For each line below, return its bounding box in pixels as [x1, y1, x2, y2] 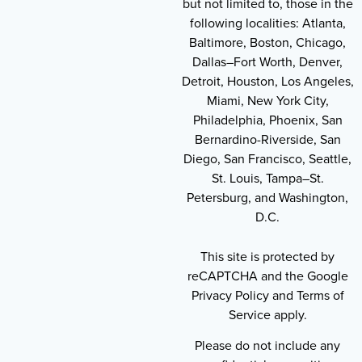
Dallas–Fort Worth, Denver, [192, 52, 343, 71]
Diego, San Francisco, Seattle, [183, 149, 351, 168]
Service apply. [228, 305, 307, 324]
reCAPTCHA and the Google [187, 266, 348, 285]
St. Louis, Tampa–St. [211, 168, 324, 187]
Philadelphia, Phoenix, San [192, 110, 343, 129]
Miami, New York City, [206, 90, 329, 110]
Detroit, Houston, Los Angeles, [181, 71, 354, 90]
